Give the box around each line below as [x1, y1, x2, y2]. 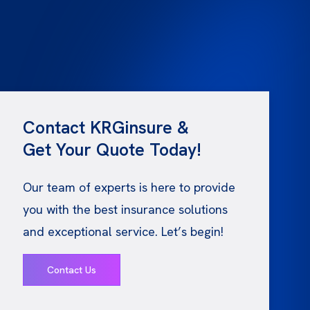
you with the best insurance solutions [23, 201, 228, 217]
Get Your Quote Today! [23, 138, 202, 161]
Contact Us [47, 264, 97, 276]
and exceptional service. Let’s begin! [23, 224, 224, 239]
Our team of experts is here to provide [23, 179, 236, 195]
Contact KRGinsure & [23, 116, 190, 139]
